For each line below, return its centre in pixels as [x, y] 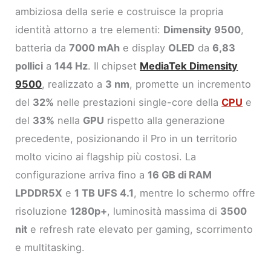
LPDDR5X [39, 193]
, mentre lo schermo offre [195, 193]
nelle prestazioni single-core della [138, 103]
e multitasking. [50, 248]
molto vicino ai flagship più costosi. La [106, 157]
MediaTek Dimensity [189, 66]
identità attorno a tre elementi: [90, 30]
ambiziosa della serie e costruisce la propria [119, 12]
